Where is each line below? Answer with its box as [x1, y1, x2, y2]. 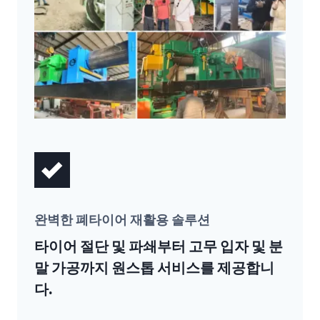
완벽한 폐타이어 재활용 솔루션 [34, 211, 210, 229]
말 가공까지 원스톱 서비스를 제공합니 [34, 257, 274, 278]
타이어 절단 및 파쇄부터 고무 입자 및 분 [34, 236, 283, 256]
